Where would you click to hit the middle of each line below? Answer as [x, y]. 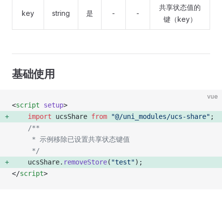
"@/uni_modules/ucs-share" [159, 116]
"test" [123, 162]
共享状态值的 [180, 7]
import [40, 116]
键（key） [180, 19]
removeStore [85, 162]
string [61, 13]
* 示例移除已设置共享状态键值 [79, 139]
